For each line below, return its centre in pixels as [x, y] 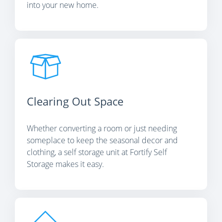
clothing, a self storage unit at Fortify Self [97, 152]
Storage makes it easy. [65, 164]
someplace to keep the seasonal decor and [102, 140]
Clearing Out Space [75, 101]
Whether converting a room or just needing [102, 128]
